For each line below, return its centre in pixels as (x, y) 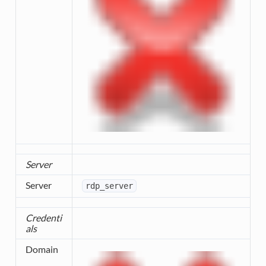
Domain (42, 249)
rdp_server (109, 186)
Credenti (43, 218)
